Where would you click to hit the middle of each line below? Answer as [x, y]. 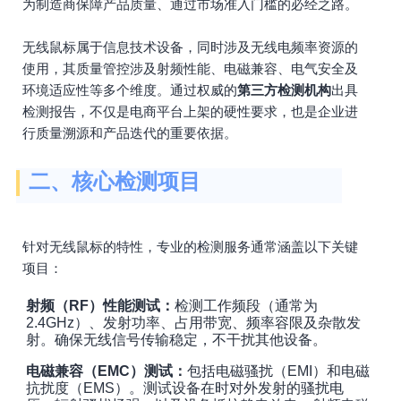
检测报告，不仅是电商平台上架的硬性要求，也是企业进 [190, 111]
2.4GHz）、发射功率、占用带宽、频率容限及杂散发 [193, 323]
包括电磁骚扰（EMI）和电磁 [278, 371]
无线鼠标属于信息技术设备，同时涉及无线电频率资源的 [190, 47]
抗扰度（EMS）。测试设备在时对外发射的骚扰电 [185, 388]
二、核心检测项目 [115, 181]
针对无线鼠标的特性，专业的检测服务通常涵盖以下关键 [190, 247]
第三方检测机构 [284, 90]
